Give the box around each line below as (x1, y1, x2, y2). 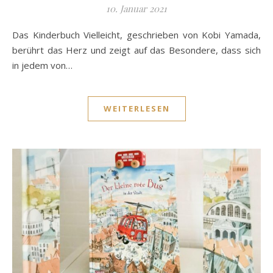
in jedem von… (12, 59, 73, 72)
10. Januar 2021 (106, 2, 167, 15)
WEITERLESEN (103, 103, 170, 115)
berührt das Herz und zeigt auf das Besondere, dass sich (12, 44, 261, 57)
